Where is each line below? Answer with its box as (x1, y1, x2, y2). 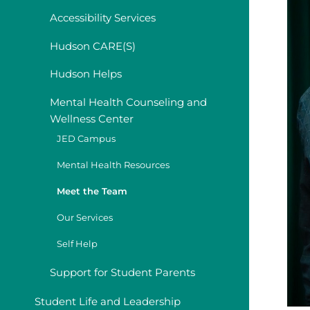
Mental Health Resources (57, 160, 170, 171)
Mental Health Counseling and (50, 95, 207, 109)
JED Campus (57, 134, 116, 145)
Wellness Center (50, 112, 134, 126)
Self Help (57, 239, 98, 250)
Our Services (57, 212, 113, 224)
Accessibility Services (50, 10, 156, 24)
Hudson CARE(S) (50, 39, 136, 53)
